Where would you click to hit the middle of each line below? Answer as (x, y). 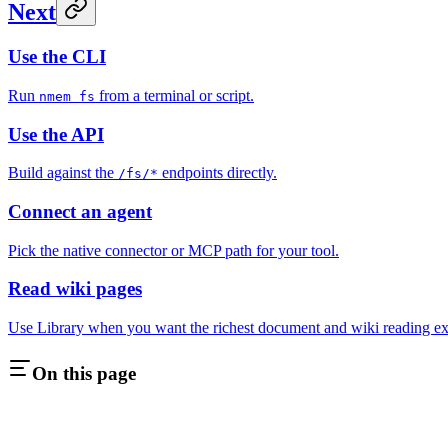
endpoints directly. (217, 173)
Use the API (56, 134)
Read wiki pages (75, 289)
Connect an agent (80, 212)
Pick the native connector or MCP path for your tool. (173, 250)
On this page (84, 373)
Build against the (63, 173)
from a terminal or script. (174, 95)
